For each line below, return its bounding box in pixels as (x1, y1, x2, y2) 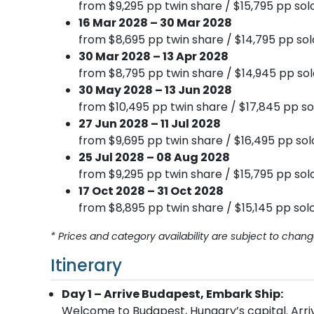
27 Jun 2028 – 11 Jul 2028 (78, 115, 221, 132)
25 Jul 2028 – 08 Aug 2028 (78, 149, 230, 165)
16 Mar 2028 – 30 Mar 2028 (78, 14, 232, 31)
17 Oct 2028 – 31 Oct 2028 (78, 182, 224, 199)
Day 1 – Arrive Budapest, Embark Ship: (62, 285, 283, 302)
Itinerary (50, 253, 122, 277)
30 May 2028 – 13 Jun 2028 (78, 81, 232, 98)
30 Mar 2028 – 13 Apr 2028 (78, 48, 228, 64)
